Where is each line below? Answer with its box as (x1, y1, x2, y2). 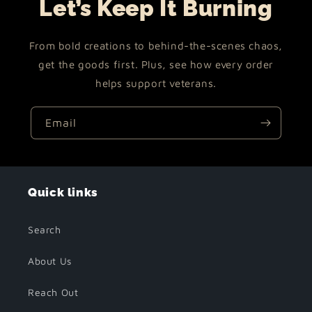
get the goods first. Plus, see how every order (38, 58, 274, 70)
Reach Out (28, 286, 79, 298)
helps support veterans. (95, 77, 217, 89)
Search (28, 224, 61, 235)
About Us (28, 255, 72, 267)
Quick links (28, 185, 98, 199)
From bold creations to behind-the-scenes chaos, (29, 40, 283, 52)
